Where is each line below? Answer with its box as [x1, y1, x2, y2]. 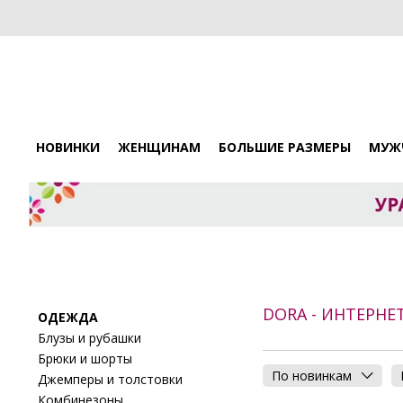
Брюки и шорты [38, 349, 132, 367]
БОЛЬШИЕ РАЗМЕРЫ [219, 138, 351, 156]
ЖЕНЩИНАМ [118, 138, 201, 156]
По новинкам [272, 367, 352, 385]
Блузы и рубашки [38, 328, 141, 346]
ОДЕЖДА [38, 308, 98, 326]
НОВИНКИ [36, 138, 100, 156]
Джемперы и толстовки [38, 370, 183, 388]
